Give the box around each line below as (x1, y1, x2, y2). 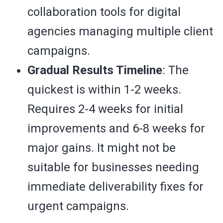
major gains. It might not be (27, 141, 176, 155)
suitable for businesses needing (27, 160, 199, 175)
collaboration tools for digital (27, 5, 181, 19)
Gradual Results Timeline (27, 63, 162, 78)
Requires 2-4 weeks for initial (27, 102, 183, 116)
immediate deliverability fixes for (27, 180, 204, 194)
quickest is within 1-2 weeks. (27, 83, 181, 97)
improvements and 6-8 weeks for (27, 121, 205, 136)
